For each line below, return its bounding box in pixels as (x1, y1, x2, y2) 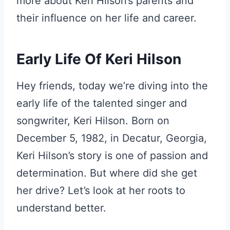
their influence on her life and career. (16, 12, 197, 24)
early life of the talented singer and (16, 97, 187, 109)
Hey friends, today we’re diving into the (16, 80, 208, 92)
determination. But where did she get (16, 167, 197, 179)
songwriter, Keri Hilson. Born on (16, 114, 169, 127)
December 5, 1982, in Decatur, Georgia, (16, 132, 207, 144)
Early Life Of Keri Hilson (16, 50, 181, 68)
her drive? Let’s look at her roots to (16, 184, 185, 197)
